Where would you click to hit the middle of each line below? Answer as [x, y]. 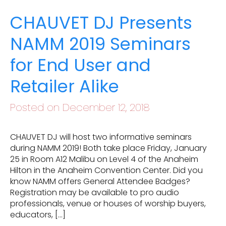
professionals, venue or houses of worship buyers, [108, 204]
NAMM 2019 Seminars [100, 44]
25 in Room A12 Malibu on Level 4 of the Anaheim [104, 159]
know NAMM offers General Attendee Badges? [100, 181]
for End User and [80, 65]
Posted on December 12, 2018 [80, 107]
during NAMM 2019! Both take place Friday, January [108, 148]
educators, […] [38, 215]
